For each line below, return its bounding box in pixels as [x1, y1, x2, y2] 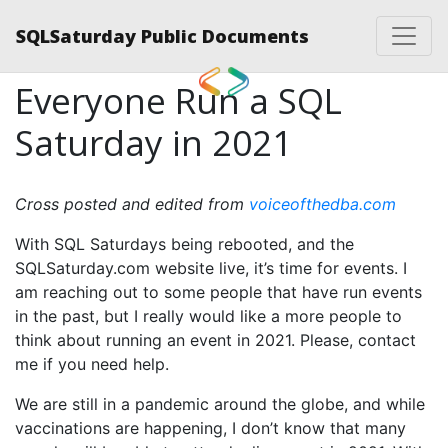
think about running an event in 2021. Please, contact [15, 330, 416, 350]
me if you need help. [15, 354, 169, 374]
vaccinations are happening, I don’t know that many [15, 418, 406, 438]
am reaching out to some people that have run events [15, 282, 422, 302]
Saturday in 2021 [15, 119, 292, 166]
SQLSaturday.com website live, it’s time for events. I [15, 258, 407, 278]
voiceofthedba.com [249, 194, 396, 214]
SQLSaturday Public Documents [16, 23, 309, 48]
